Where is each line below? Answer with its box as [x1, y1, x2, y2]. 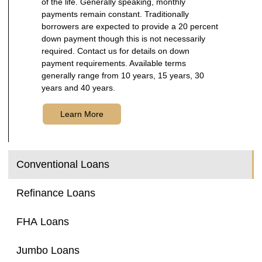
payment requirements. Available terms [42, 58, 186, 68]
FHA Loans [16, 216, 69, 228]
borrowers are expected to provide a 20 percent [42, 21, 218, 31]
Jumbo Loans [16, 244, 80, 257]
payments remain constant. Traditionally [42, 9, 189, 19]
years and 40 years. [42, 82, 115, 92]
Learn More [60, 109, 104, 119]
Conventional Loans [16, 158, 109, 171]
